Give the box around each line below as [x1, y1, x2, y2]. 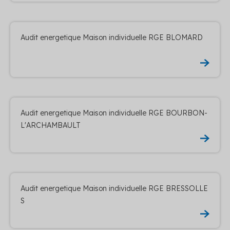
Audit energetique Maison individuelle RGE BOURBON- [21, 108, 207, 118]
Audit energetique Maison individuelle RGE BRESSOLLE [21, 183, 208, 193]
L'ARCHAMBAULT [21, 120, 81, 130]
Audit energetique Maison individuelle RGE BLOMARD [21, 32, 203, 42]
